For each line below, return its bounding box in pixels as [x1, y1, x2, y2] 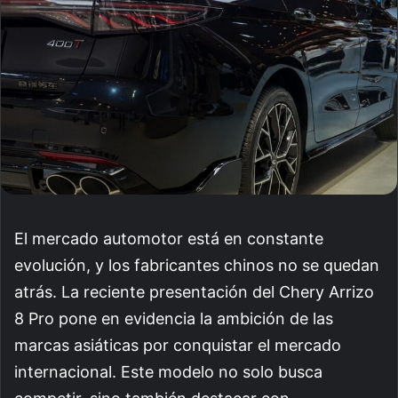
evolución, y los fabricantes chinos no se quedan [14, 255, 379, 275]
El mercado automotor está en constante [14, 228, 323, 248]
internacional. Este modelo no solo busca [14, 362, 322, 381]
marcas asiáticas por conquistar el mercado [14, 335, 341, 354]
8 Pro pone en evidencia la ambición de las [14, 308, 333, 328]
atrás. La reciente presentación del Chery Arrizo [14, 282, 374, 301]
